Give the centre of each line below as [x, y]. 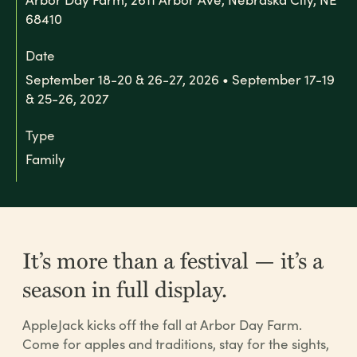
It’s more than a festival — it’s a [173, 259]
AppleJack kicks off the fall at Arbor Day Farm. [162, 325]
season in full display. [125, 288]
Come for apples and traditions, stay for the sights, [176, 344]
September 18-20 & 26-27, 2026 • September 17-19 [180, 79]
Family [45, 159]
